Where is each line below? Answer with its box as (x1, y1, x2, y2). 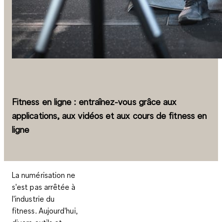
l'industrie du (12, 194, 55, 204)
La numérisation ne (12, 170, 76, 180)
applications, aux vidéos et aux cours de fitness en (12, 109, 207, 121)
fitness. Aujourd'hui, (12, 206, 78, 216)
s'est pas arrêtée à (12, 182, 76, 192)
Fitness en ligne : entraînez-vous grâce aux (12, 95, 177, 108)
